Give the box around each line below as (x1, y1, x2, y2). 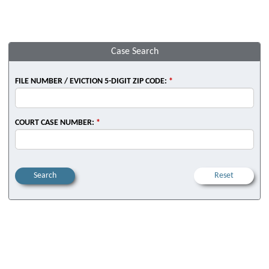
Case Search (110, 47, 159, 56)
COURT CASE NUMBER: (15, 118, 96, 127)
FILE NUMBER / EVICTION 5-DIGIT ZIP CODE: (15, 77, 169, 86)
